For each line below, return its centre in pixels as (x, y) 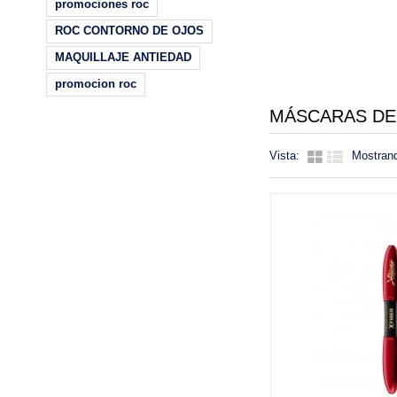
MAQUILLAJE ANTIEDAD (123, 57)
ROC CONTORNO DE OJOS (129, 31)
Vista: (284, 156)
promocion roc (96, 84)
